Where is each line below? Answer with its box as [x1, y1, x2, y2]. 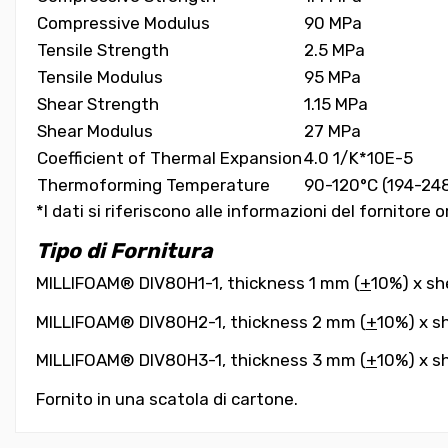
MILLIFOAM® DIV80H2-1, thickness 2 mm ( [36, 311, 366, 332]
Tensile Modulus [37, 67, 163, 88]
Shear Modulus [37, 121, 153, 142]
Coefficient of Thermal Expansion [37, 148, 302, 169]
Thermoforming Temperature [37, 175, 270, 196]
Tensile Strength [37, 40, 169, 61]
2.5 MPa [304, 40, 365, 61]
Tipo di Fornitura [36, 237, 213, 263]
